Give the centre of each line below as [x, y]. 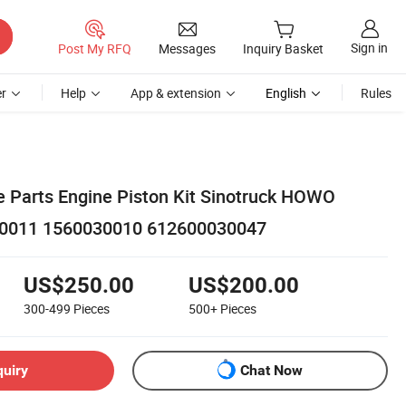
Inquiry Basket [283, 49]
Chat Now [271, 371]
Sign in [369, 48]
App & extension [176, 93]
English [286, 93]
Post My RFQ [95, 48]
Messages [187, 48]
